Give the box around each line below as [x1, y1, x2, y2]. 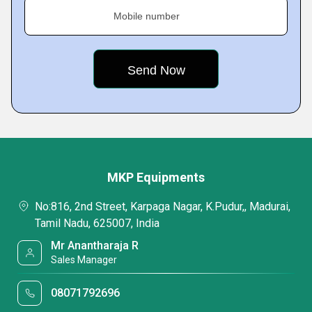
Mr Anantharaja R [51, 239, 139, 252]
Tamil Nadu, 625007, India [35, 217, 159, 230]
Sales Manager [51, 254, 118, 265]
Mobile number [114, 10, 180, 22]
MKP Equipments [107, 170, 205, 185]
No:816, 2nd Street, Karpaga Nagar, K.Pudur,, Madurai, [35, 200, 290, 213]
